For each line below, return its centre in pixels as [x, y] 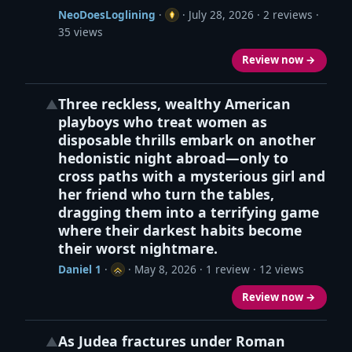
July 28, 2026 [221, 14]
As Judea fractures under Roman [171, 341]
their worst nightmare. [137, 249]
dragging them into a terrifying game [188, 213]
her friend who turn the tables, [166, 194]
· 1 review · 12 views [250, 269]
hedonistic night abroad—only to [173, 158]
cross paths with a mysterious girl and [191, 176]
